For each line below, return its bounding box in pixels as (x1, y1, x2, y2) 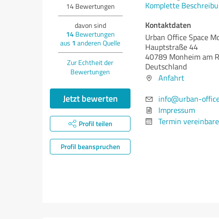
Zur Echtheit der (67, 58, 113, 67)
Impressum (158, 105, 195, 115)
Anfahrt (158, 72, 184, 83)
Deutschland (145, 61, 187, 72)
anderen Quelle (76, 38, 120, 47)
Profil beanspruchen (60, 142, 120, 151)
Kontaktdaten (145, 19, 191, 30)
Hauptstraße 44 (145, 42, 198, 52)
